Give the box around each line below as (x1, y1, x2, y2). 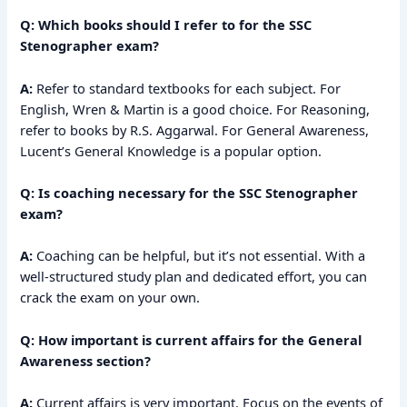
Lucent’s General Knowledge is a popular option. (20, 141, 323, 160)
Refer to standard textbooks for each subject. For (33, 78, 342, 97)
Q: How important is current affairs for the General (20, 330, 362, 349)
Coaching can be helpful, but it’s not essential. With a (33, 246, 366, 265)
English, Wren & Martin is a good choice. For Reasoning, (20, 99, 371, 118)
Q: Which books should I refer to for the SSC (20, 15, 313, 35)
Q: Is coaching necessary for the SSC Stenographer (20, 184, 359, 202)
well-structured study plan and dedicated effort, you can (20, 267, 368, 286)
